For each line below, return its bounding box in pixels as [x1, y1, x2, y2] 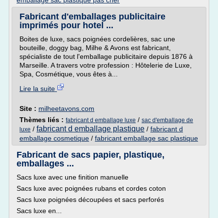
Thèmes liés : [19, 116, 66, 124]
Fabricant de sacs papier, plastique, [17, 150, 164, 160]
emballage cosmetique [19, 134, 89, 142]
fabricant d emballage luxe [66, 117, 136, 124]
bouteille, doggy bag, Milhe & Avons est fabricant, [19, 44, 171, 52]
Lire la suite [19, 85, 57, 92]
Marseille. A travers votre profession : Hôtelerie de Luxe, [19, 61, 192, 69]
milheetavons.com [38, 105, 94, 112]
